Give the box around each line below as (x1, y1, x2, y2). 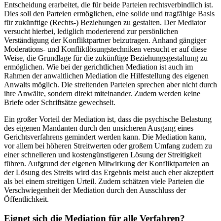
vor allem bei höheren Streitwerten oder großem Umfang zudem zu (4, 141, 212, 150)
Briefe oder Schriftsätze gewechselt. (4, 98, 115, 107)
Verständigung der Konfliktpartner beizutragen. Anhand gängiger (4, 36, 206, 44)
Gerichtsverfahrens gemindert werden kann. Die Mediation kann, (4, 132, 206, 141)
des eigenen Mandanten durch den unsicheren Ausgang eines (4, 123, 193, 132)
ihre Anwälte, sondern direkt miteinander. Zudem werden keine (4, 89, 200, 98)
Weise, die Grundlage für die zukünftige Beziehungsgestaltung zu (4, 53, 208, 62)
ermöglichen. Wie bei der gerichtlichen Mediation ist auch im (4, 62, 193, 71)
